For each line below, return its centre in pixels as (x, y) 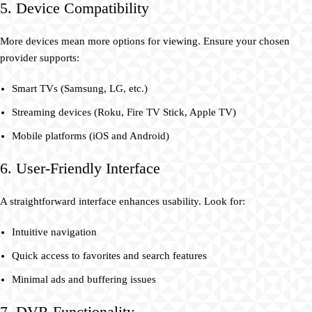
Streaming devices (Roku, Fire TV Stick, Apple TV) (124, 112)
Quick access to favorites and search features (109, 256)
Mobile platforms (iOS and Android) (91, 136)
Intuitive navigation (54, 232)
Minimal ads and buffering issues (84, 280)
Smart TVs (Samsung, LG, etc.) (80, 89)
